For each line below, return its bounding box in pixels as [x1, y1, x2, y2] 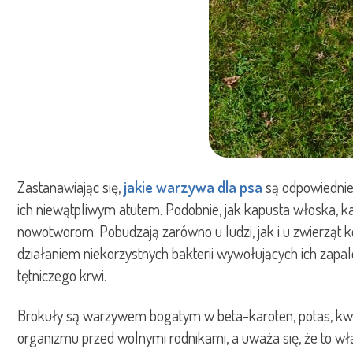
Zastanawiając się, [17, 176, 124, 197]
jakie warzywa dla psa [124, 176, 262, 197]
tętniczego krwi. [17, 264, 106, 285]
